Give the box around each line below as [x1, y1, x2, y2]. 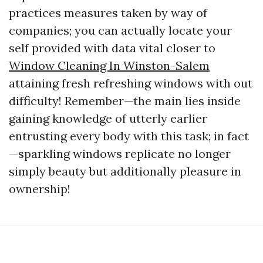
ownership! [9, 181, 70, 196]
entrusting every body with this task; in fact [9, 129, 249, 143]
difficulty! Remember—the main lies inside [9, 93, 241, 108]
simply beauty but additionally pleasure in [9, 164, 241, 178]
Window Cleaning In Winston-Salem [9, 58, 210, 73]
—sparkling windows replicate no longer [9, 146, 231, 161]
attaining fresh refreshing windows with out [9, 76, 252, 90]
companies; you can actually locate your [9, 23, 232, 38]
